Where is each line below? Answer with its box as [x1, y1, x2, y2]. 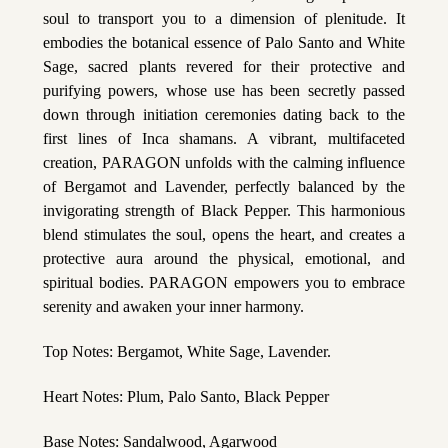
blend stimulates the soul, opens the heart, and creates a [43, 225, 405, 243]
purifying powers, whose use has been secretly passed [43, 81, 405, 99]
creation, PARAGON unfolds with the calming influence [43, 153, 405, 171]
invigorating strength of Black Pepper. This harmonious [43, 201, 405, 219]
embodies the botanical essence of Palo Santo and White [43, 33, 405, 51]
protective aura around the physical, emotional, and [43, 249, 405, 267]
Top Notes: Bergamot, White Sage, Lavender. [43, 342, 331, 360]
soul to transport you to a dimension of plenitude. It [43, 9, 405, 27]
